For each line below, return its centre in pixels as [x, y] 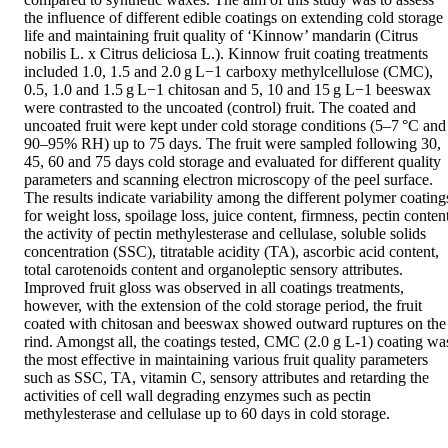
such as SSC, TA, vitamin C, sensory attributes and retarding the [226, 378]
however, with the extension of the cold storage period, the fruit [223, 306]
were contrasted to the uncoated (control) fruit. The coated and [220, 108]
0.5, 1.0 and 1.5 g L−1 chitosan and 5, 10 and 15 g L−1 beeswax [227, 90]
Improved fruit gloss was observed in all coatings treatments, [214, 288]
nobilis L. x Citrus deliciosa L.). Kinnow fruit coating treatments [226, 54]
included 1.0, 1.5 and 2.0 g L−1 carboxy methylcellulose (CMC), [228, 72]
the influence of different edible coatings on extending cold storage [233, 18]
